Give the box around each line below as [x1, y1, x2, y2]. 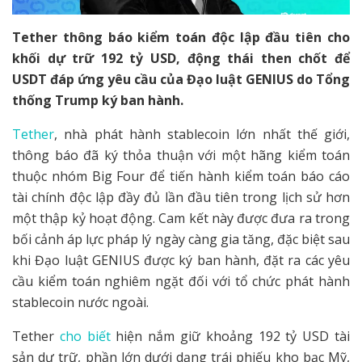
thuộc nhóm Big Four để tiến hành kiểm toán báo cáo [12, 166, 350, 185]
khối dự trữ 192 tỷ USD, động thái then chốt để [12, 48, 350, 67]
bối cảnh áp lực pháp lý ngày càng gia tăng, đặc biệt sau [12, 229, 350, 248]
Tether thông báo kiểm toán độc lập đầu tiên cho [12, 27, 350, 46]
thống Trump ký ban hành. [12, 90, 183, 109]
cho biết [59, 326, 111, 345]
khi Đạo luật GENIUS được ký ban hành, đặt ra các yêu [12, 250, 350, 269]
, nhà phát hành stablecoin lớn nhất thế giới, [54, 124, 350, 143]
